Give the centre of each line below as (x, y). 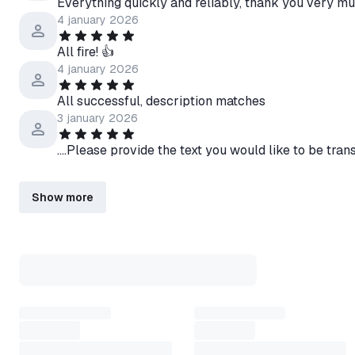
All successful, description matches (161, 101)
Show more (63, 197)
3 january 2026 (97, 118)
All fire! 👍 (86, 52)
